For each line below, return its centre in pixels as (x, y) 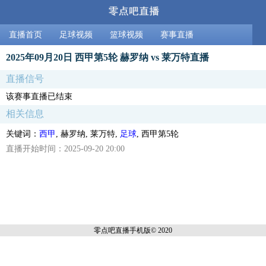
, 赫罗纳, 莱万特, (88, 134)
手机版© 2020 (151, 230)
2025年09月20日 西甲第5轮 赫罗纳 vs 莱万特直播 (107, 57)
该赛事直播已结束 (39, 96)
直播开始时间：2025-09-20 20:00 (65, 148)
